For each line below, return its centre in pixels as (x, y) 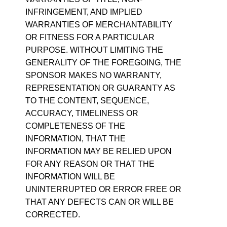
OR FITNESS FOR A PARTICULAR (90, 37)
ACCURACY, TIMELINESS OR (82, 113)
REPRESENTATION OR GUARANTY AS (100, 88)
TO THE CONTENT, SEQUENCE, (87, 100)
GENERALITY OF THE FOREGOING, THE (103, 62)
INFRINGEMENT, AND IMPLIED (84, 12)
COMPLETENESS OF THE (75, 126)
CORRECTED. (53, 214)
